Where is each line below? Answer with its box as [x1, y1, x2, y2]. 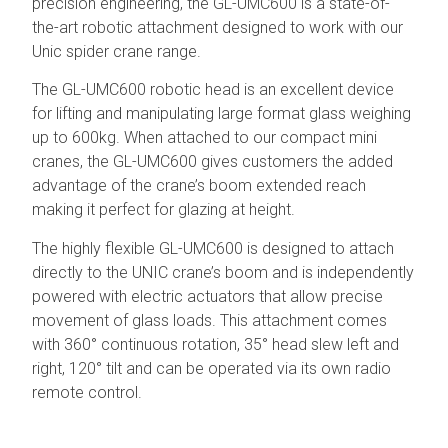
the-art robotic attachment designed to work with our [32, 18, 404, 38]
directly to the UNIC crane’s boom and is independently [32, 262, 415, 282]
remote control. [32, 382, 143, 402]
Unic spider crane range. [32, 42, 202, 62]
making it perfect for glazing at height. [32, 200, 296, 220]
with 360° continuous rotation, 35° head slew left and [32, 334, 400, 354]
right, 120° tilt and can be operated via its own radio [32, 358, 392, 378]
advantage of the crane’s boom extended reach [32, 176, 367, 196]
